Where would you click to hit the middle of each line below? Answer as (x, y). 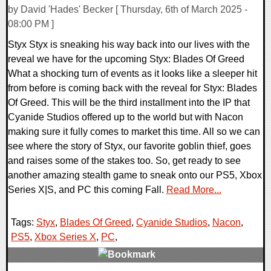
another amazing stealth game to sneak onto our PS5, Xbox (135, 175)
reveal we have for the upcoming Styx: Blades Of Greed (126, 59)
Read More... (194, 190)
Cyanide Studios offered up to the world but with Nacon (126, 117)
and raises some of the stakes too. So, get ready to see (124, 161)
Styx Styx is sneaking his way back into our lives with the (129, 45)
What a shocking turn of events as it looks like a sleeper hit (132, 74)
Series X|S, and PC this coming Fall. (87, 190)
